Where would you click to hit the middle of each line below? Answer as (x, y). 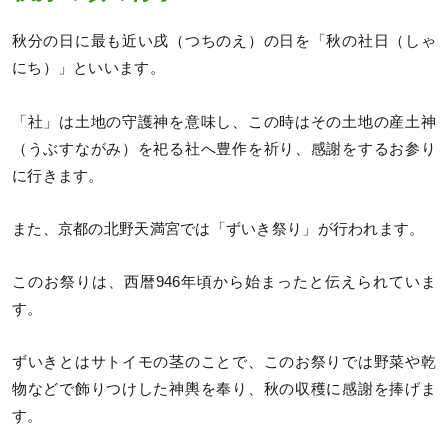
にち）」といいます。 (88, 68)
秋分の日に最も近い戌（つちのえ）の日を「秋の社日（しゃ (224, 41)
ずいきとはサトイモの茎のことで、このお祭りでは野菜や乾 (224, 361)
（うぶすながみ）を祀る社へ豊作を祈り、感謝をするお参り (224, 148)
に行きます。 (58, 175)
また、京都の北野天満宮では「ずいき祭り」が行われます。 (218, 228)
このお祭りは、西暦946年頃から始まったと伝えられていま (224, 281)
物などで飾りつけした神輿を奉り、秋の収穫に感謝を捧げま (224, 388)
